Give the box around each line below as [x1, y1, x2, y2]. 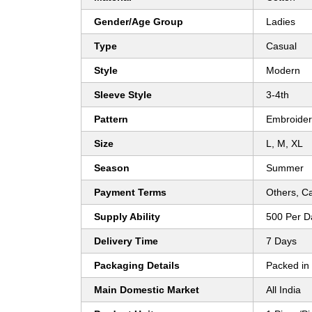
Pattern [94, 114, 128, 125]
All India [266, 284, 301, 296]
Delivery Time [94, 235, 158, 247]
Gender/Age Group [94, 16, 183, 28]
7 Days [266, 235, 297, 247]
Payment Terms [94, 187, 166, 198]
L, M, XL [266, 138, 303, 150]
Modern [266, 65, 300, 77]
